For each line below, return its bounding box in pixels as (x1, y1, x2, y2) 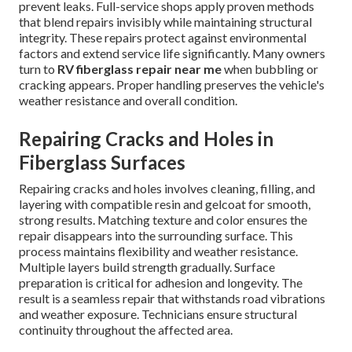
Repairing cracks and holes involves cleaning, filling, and (19, 181, 315, 196)
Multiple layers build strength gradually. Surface (19, 259, 275, 275)
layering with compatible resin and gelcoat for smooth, (19, 196, 310, 212)
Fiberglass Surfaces (19, 151, 185, 174)
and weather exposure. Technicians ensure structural (19, 306, 297, 322)
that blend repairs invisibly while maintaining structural (19, 14, 312, 30)
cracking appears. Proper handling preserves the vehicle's (19, 77, 324, 93)
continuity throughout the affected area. (19, 322, 233, 338)
